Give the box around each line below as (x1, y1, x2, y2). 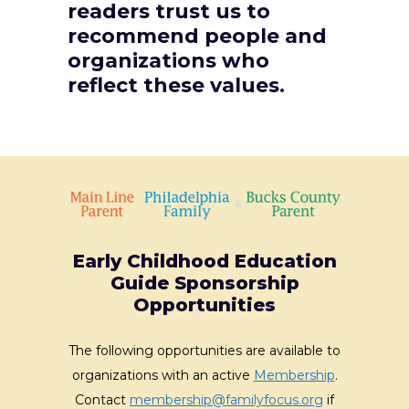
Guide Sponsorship (110, 271, 299, 294)
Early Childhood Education (72, 249, 337, 272)
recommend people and (68, 24, 327, 49)
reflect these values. (68, 73, 285, 99)
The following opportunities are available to (68, 341, 341, 359)
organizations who (68, 48, 269, 74)
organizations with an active (71, 366, 254, 383)
